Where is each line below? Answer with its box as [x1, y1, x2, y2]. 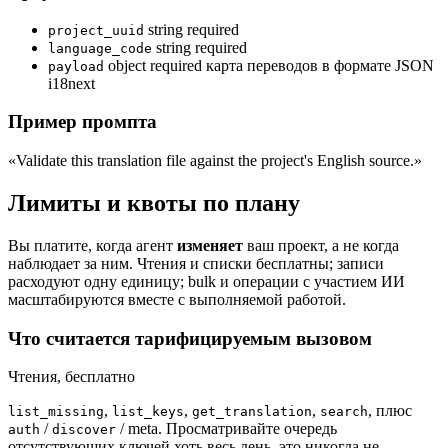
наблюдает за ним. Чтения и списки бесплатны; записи [8, 254, 384, 272]
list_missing [8, 404, 104, 420]
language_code [48, 40, 152, 56]
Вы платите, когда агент [8, 236, 177, 254]
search [320, 404, 368, 420]
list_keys [112, 404, 184, 420]
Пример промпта [8, 111, 157, 133]
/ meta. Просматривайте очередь [116, 420, 337, 438]
